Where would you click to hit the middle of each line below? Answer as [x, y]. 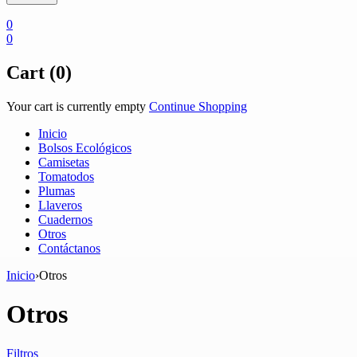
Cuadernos [65, 219]
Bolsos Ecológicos [85, 147]
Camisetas [64, 162]
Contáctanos [69, 248]
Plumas [57, 190]
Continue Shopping [198, 106]
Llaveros [60, 205]
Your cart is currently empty [76, 106]
